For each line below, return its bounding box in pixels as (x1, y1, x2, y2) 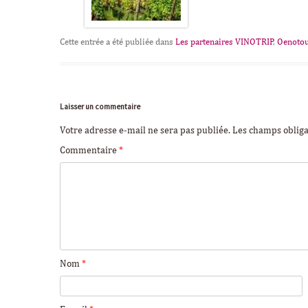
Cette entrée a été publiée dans (60, 37, 175, 47)
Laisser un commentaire (60, 101, 140, 111)
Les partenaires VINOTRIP (175, 37, 274, 47)
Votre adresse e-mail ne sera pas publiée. (60, 125, 230, 135)
